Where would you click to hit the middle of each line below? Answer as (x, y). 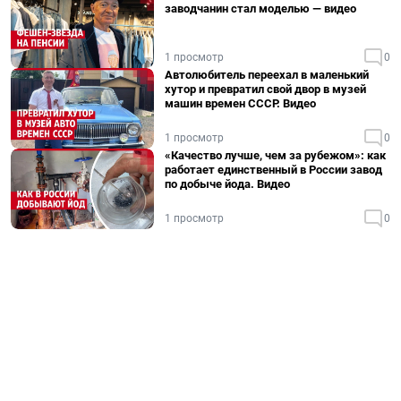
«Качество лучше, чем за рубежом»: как (275, 155)
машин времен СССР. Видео (240, 103)
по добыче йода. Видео (227, 184)
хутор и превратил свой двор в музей (265, 89)
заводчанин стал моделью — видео (260, 9)
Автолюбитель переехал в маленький (267, 75)
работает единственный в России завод (273, 170)
